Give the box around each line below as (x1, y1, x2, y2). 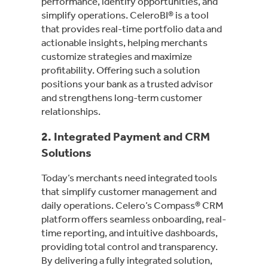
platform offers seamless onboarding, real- (41, 212, 226, 225)
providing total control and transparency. (41, 240, 218, 252)
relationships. (41, 105, 102, 117)
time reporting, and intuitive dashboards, (41, 226, 218, 239)
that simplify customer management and (41, 185, 217, 197)
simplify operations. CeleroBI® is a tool (41, 8, 209, 21)
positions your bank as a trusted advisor (41, 77, 213, 90)
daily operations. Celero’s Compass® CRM (41, 199, 223, 211)
